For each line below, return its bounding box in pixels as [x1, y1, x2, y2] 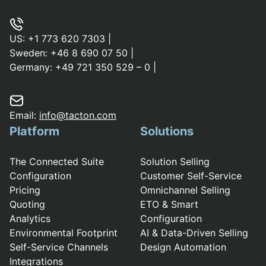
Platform [9, 124, 59, 139]
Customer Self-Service [140, 170, 242, 182]
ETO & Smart [140, 198, 198, 211]
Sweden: [9, 47, 50, 59]
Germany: [9, 61, 55, 74]
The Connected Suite [9, 156, 104, 168]
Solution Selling [140, 156, 210, 168]
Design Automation [140, 241, 226, 254]
